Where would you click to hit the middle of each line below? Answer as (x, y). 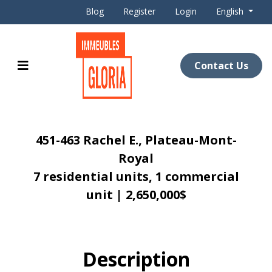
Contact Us (221, 66)
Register (140, 11)
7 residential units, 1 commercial (136, 176)
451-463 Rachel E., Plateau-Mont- (136, 140)
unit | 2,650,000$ (136, 195)
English (231, 11)
